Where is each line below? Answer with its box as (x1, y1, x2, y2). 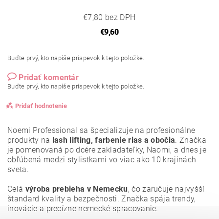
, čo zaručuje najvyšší (128, 184, 205, 194)
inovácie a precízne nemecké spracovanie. (7, 204, 158, 214)
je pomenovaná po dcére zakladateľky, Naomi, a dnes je (7, 145, 206, 155)
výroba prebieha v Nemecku (25, 184, 128, 194)
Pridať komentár (19, 73, 79, 83)
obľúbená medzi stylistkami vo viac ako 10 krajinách (7, 155, 197, 165)
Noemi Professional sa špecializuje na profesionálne (7, 126, 196, 135)
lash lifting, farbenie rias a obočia (52, 135, 175, 145)
